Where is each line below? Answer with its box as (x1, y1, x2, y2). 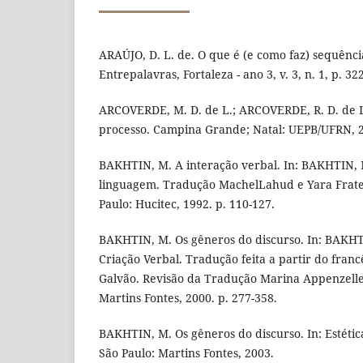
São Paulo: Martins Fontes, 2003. (99, 345, 274, 361)
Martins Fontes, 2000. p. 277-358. (99, 290, 277, 306)
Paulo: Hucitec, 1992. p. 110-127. (99, 196, 275, 212)
